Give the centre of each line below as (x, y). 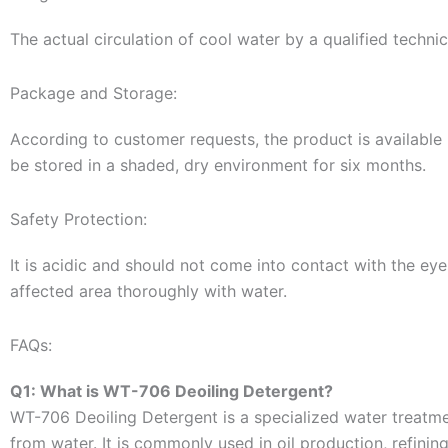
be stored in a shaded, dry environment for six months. (218, 165)
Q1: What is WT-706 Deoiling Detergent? (171, 391)
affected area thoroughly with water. (148, 291)
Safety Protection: (78, 219)
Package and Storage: (93, 93)
